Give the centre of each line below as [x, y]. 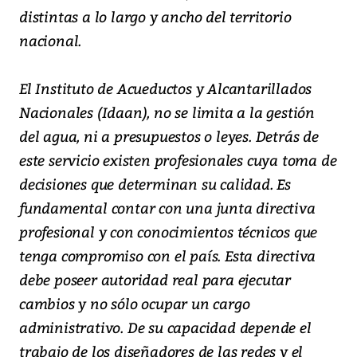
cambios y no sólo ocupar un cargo [135, 303]
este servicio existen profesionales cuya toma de [178, 159]
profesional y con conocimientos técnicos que [169, 231]
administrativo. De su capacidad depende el [165, 327]
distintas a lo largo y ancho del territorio [155, 16]
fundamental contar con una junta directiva [167, 207]
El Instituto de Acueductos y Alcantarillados [166, 88]
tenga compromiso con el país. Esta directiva [168, 255]
